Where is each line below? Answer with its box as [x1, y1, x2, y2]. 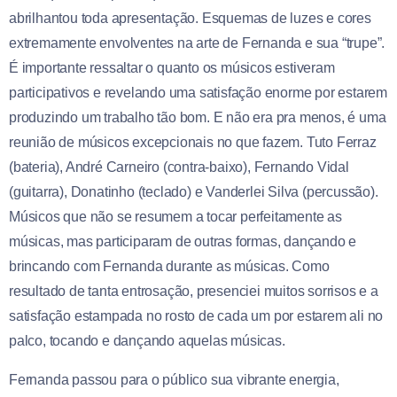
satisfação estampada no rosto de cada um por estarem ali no [9, 308, 384, 324]
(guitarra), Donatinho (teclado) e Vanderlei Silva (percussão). [9, 184, 378, 200]
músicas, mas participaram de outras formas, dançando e [9, 234, 357, 250]
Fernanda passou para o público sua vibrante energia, [9, 372, 339, 388]
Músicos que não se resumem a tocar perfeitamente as [9, 209, 342, 225]
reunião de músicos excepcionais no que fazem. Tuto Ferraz [9, 135, 377, 151]
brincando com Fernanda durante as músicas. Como [9, 259, 330, 275]
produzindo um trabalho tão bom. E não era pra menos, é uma [9, 110, 386, 126]
